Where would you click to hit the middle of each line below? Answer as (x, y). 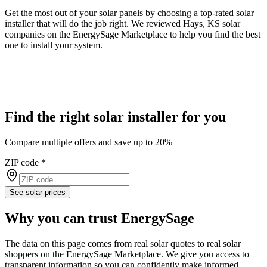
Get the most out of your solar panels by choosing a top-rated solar (129, 13)
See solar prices (38, 192)
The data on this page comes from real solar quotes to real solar (123, 243)
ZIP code (22, 162)
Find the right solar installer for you (115, 117)
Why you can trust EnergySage (100, 218)
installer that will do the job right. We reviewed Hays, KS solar (122, 23)
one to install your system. (54, 45)
